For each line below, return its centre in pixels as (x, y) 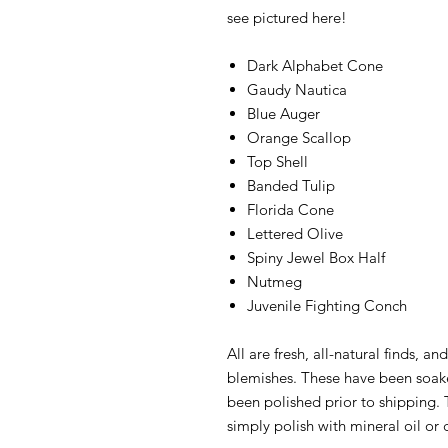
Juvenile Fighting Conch (327, 305)
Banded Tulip (291, 185)
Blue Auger (283, 113)
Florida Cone (290, 209)
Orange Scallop (299, 137)
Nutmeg (274, 281)
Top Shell (277, 161)
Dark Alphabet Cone (315, 65)
